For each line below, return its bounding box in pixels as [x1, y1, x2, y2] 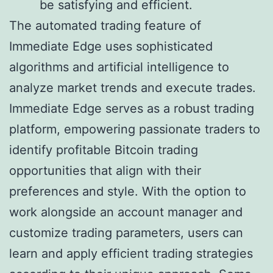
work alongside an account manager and [9, 205, 243, 220]
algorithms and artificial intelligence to [9, 60, 229, 75]
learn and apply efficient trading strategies [9, 246, 253, 261]
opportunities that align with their [9, 163, 201, 179]
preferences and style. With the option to [9, 184, 246, 199]
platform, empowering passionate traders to [9, 122, 260, 137]
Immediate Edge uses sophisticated [9, 39, 213, 54]
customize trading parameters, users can [9, 225, 243, 241]
